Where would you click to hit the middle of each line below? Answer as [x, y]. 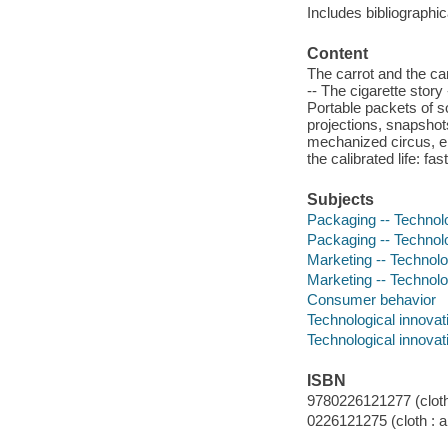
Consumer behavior [371, 299]
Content [337, 54]
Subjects [340, 200]
